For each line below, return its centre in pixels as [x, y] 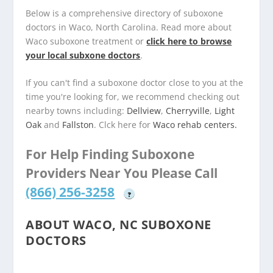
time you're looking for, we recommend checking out [133, 96]
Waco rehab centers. [195, 124]
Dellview [144, 110]
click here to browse [189, 41]
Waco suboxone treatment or [86, 41]
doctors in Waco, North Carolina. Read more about [129, 27]
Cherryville [188, 110]
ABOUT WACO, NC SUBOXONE [119, 225]
